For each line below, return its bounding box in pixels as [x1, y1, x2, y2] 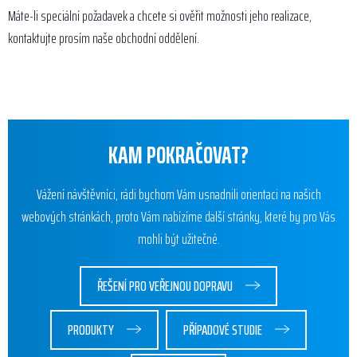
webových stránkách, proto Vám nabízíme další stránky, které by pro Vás [22, 206, 335, 228]
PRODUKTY [68, 319, 116, 341]
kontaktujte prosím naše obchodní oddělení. [8, 27, 199, 49]
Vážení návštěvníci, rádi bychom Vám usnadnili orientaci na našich [36, 183, 321, 206]
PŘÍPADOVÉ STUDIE [183, 319, 265, 341]
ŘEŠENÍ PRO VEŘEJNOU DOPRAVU [97, 275, 235, 297]
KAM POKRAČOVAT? [108, 136, 249, 174]
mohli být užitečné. [137, 228, 220, 250]
